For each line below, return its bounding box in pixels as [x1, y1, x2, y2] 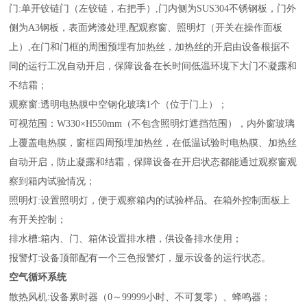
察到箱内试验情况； [9, 175, 96, 186]
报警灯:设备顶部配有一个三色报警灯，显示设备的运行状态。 [9, 252, 271, 263]
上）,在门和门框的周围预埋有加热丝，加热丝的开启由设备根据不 [9, 41, 291, 52]
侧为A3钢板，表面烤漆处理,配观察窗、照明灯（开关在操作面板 [9, 22, 283, 33]
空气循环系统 [9, 271, 67, 282]
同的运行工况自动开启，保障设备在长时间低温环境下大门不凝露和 [9, 60, 297, 71]
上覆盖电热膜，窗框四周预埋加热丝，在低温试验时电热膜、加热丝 [9, 137, 297, 148]
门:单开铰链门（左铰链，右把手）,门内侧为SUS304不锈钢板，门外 [9, 3, 297, 14]
